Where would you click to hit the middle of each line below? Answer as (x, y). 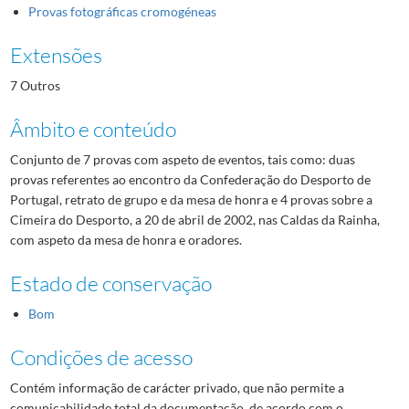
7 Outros (35, 85)
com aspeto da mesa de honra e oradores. (126, 239)
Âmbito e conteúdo (93, 128)
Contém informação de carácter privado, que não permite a (177, 387)
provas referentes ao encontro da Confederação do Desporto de (190, 179)
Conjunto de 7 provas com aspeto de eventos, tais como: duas (182, 159)
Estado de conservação (110, 283)
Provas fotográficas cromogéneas (122, 11)
